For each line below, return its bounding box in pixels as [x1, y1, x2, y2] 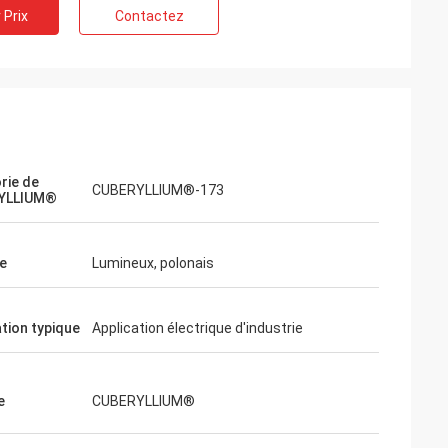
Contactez [114, 8, 184, 24]
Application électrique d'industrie [92, 320, 303, 336]
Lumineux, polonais [92, 255, 214, 271]
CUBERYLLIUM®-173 [92, 182, 224, 198]
